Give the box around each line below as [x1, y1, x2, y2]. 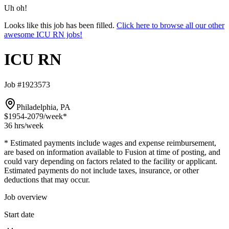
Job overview [4, 192, 48, 201]
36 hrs [4, 121, 24, 130]
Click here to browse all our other [117, 21, 224, 30]
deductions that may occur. [4, 175, 90, 184]
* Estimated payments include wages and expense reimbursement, [4, 138, 216, 147]
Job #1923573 [4, 80, 50, 89]
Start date [4, 210, 34, 219]
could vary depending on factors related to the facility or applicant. [4, 156, 217, 166]
